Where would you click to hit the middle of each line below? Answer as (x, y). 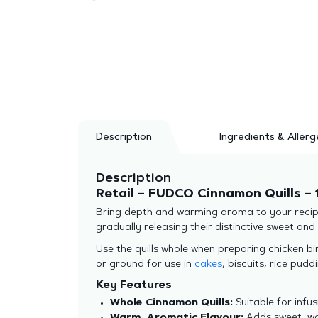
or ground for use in (145, 265)
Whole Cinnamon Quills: (171, 303)
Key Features (133, 286)
